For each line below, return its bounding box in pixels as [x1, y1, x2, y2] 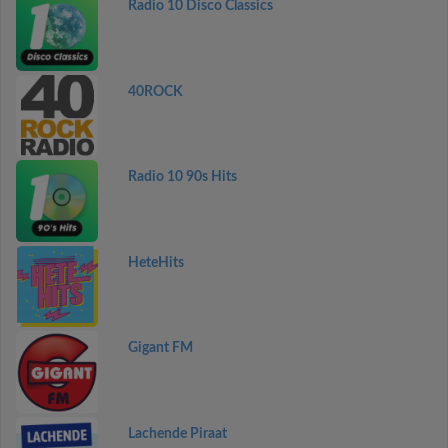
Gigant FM [127, 341, 193, 355]
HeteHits [127, 255, 184, 270]
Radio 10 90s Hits [127, 170, 237, 184]
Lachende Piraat [127, 426, 227, 441]
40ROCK [127, 84, 183, 99]
